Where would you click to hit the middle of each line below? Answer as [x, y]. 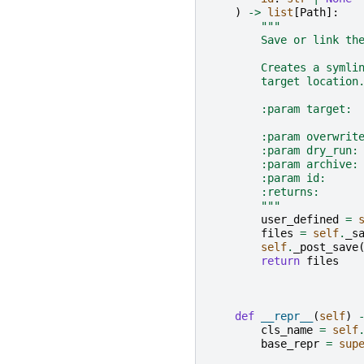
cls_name [287, 330]
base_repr [290, 344]
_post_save [326, 247]
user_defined [300, 220]
